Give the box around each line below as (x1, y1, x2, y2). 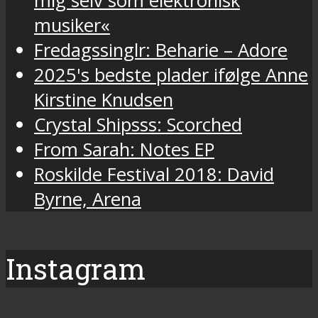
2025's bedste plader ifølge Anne (34, 62, 308, 88)
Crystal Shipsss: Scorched (34, 112, 242, 138)
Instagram (6, 249, 146, 287)
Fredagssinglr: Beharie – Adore (34, 38, 287, 63)
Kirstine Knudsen (34, 87, 173, 113)
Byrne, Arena (34, 187, 141, 212)
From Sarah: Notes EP (34, 137, 214, 163)
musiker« (34, 13, 110, 38)
